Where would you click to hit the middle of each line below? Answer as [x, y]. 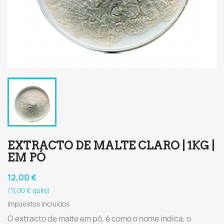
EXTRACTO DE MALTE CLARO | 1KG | [111, 145]
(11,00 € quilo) [29, 190]
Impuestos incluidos [38, 204]
